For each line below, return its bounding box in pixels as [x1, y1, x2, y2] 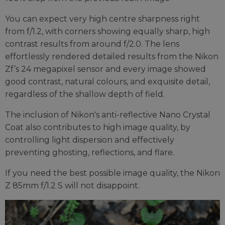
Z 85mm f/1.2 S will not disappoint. [5, 180, 140, 190]
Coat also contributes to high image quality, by [5, 122, 190, 132]
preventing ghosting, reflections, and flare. [5, 147, 174, 157]
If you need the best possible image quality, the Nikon [5, 168, 220, 178]
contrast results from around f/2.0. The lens [5, 39, 179, 49]
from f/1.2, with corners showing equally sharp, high [5, 26, 210, 36]
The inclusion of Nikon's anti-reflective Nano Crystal [5, 109, 210, 120]
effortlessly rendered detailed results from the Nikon [5, 51, 218, 61]
